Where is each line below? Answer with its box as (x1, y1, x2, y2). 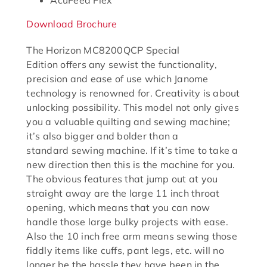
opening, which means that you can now (26, 201, 210, 214)
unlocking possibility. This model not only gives (26, 101, 239, 114)
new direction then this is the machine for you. (26, 159, 235, 171)
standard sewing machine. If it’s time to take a (26, 144, 238, 157)
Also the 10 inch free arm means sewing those (26, 230, 237, 243)
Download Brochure (26, 18, 117, 30)
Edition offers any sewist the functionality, (26, 58, 217, 71)
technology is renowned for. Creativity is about (26, 87, 240, 100)
